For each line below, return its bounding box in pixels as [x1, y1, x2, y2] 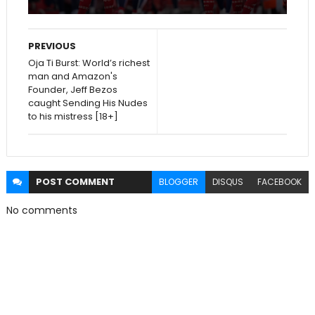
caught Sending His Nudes [27, 96, 148, 110]
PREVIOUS [27, 39, 76, 53]
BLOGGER [159, 176, 199, 188]
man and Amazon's [27, 70, 117, 84]
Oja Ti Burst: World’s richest [27, 56, 150, 70]
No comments [6, 203, 77, 218]
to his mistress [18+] [27, 110, 118, 124]
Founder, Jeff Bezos [27, 83, 117, 97]
